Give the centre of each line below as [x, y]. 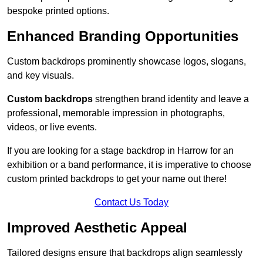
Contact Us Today [131, 203]
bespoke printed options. [58, 11]
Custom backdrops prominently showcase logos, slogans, [127, 62]
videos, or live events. [52, 127]
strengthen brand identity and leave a [171, 99]
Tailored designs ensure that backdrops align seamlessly [125, 253]
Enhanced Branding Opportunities [123, 36]
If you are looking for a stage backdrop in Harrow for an [120, 151]
